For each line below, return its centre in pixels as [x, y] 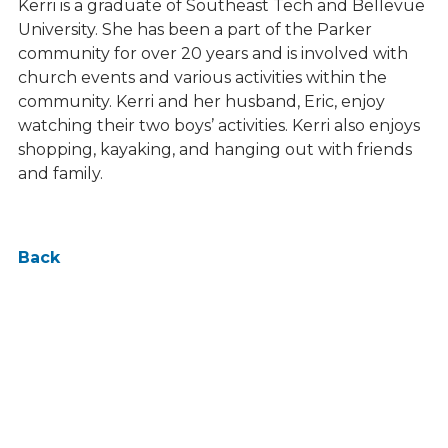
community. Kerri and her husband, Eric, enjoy [201, 102]
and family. [60, 174]
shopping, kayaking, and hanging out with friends [214, 150]
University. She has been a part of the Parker [194, 30]
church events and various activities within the [202, 78]
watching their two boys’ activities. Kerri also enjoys [218, 126]
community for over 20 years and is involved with [212, 54]
